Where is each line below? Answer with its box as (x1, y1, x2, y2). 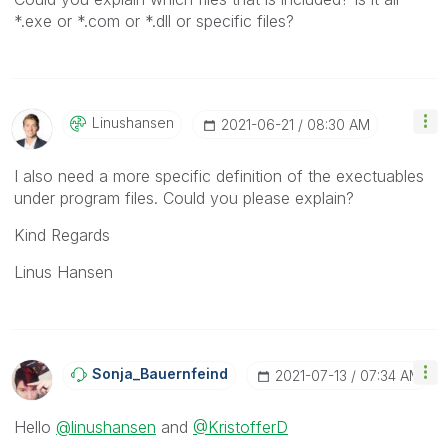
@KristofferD (193, 416, 288, 437)
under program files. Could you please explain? (14, 187, 354, 208)
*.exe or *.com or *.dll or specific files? (14, 10, 294, 31)
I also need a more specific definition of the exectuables (14, 165, 424, 186)
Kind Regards (14, 224, 110, 245)
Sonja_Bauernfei (92, 364, 210, 382)
